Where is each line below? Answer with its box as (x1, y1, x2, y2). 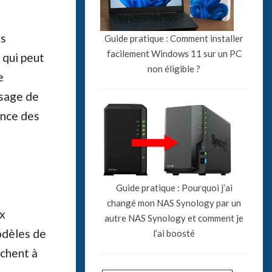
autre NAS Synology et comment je (104, 212, 244, 223)
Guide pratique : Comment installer (104, 32, 244, 44)
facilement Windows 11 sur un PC (106, 47, 242, 59)
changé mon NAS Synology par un (107, 197, 242, 208)
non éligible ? (148, 63, 201, 74)
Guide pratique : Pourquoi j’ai (115, 182, 233, 193)
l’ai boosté (153, 227, 195, 239)
